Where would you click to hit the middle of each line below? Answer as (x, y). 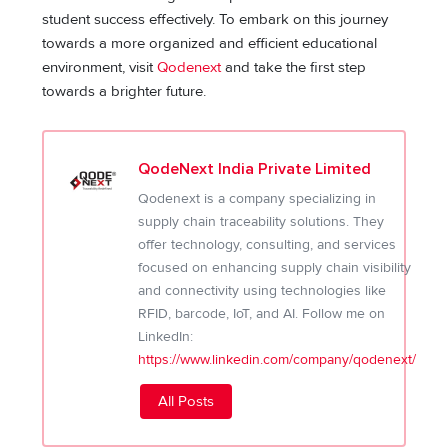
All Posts (186, 401)
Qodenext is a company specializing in (257, 198)
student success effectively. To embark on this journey (215, 20)
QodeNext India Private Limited (255, 168)
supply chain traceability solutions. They (261, 221)
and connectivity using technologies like (262, 290)
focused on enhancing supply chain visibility (275, 267)
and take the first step (296, 68)
